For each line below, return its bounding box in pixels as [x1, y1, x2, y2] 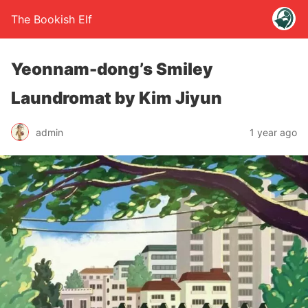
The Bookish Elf [11, 12, 92, 26]
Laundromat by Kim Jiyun [11, 88, 222, 108]
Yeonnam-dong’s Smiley [11, 59, 213, 79]
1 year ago [250, 126, 297, 138]
